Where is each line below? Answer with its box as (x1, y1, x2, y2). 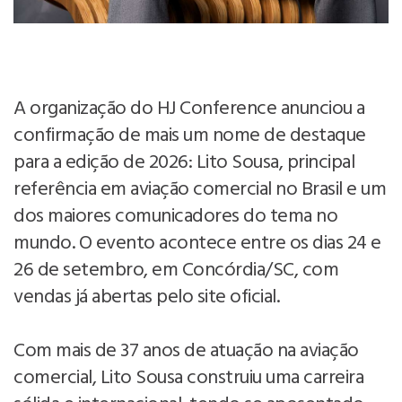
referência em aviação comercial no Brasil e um (13, 173, 386, 205)
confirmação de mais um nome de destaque (13, 119, 366, 152)
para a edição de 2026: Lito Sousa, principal (13, 146, 354, 179)
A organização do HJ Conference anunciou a (13, 92, 365, 125)
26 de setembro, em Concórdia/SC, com (13, 254, 338, 286)
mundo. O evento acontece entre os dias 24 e (13, 227, 381, 259)
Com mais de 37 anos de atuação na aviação (13, 335, 359, 367)
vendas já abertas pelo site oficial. (13, 281, 279, 313)
